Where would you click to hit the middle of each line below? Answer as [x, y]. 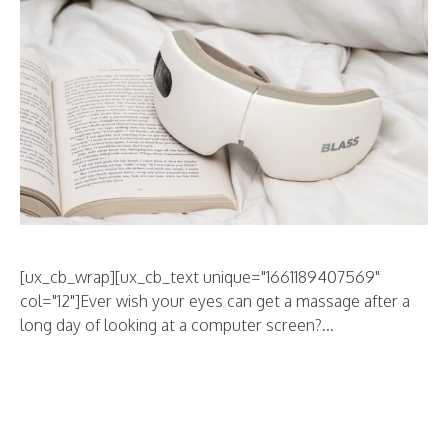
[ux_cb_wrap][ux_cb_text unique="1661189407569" [200, 277]
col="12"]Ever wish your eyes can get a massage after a [215, 301]
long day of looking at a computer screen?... [177, 325]
